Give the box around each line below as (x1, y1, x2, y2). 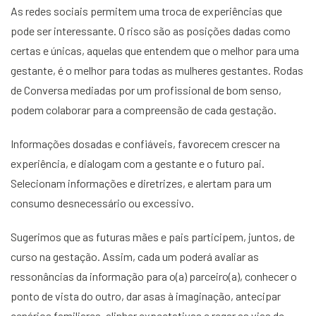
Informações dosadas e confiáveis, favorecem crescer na (11, 137, 280, 150)
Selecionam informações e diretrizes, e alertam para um (11, 176, 272, 190)
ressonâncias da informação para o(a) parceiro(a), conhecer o (11, 269, 297, 283)
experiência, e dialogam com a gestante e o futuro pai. (11, 157, 265, 170)
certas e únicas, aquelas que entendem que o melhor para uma (11, 44, 299, 57)
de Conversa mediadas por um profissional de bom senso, (11, 83, 281, 97)
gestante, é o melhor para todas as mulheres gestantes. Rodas (11, 63, 303, 77)
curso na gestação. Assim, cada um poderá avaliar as (11, 250, 259, 263)
